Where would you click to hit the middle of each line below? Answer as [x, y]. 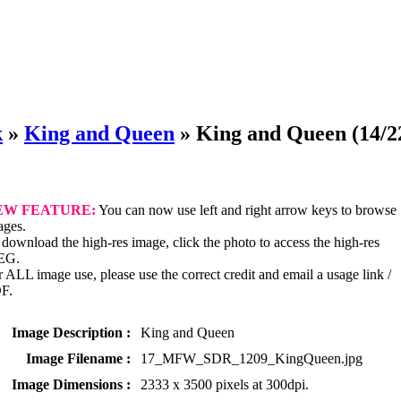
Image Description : [71, 332]
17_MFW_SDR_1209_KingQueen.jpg [252, 358]
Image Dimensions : [71, 384]
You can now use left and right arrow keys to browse [246, 209]
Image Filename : [78, 358]
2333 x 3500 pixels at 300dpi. [225, 384]
